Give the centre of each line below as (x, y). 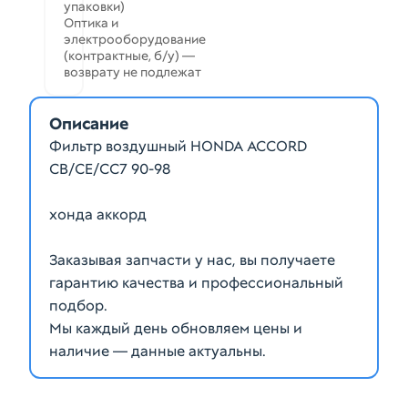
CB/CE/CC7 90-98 (110, 169)
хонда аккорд (98, 214)
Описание (89, 123)
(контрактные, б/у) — (129, 56)
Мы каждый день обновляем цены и (176, 328)
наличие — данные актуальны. (158, 351)
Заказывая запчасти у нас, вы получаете (192, 260)
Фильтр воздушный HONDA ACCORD (178, 146)
